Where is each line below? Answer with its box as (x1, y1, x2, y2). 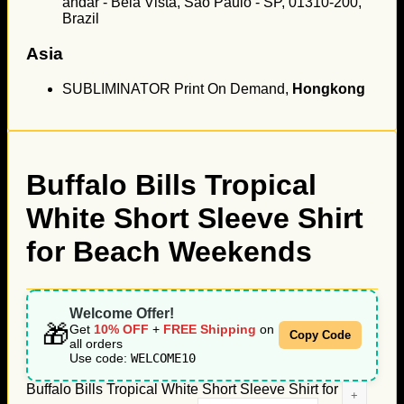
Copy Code (289, 328, 351, 342)
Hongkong (292, 80, 365, 96)
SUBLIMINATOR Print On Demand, (62, 80, 292, 96)
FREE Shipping (163, 321, 256, 336)
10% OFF (94, 321, 149, 336)
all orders (69, 335, 123, 351)
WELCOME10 (131, 350, 196, 365)
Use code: (69, 350, 131, 365)
